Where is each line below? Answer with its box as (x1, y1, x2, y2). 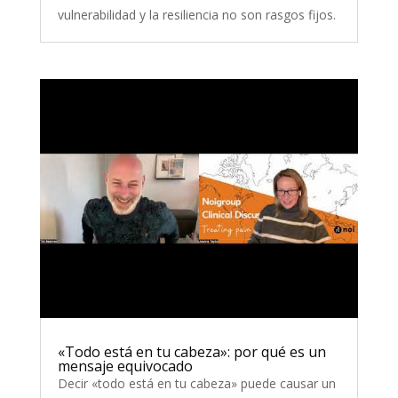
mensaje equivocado (57, 355, 193, 376)
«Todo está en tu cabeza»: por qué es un (57, 341, 326, 362)
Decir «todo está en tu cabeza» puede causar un (57, 374, 336, 392)
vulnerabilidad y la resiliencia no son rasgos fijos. (57, 5, 336, 23)
